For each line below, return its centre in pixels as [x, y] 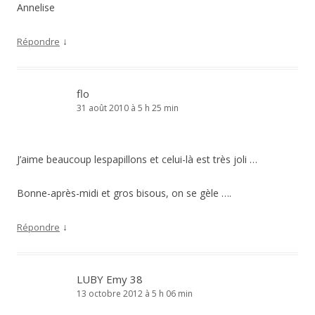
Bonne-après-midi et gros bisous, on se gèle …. [124, 193]
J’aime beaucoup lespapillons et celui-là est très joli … [137, 159]
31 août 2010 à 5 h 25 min [128, 108]
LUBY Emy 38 [110, 279]
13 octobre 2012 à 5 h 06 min [135, 294]
